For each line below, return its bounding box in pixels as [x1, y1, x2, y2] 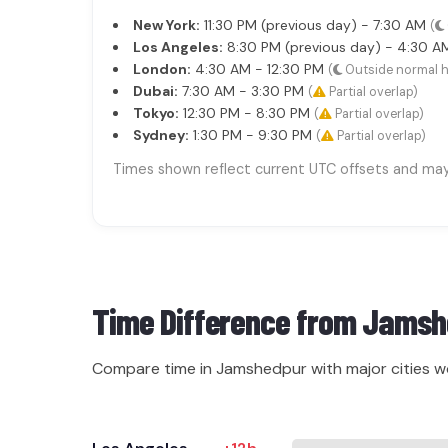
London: [133, 60, 191, 78]
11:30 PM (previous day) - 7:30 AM [200, 16, 430, 34]
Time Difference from [92, 300, 362, 342]
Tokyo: [133, 104, 179, 122]
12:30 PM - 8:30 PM [179, 104, 314, 122]
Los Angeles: [133, 38, 223, 56]
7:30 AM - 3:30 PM [178, 82, 308, 100]
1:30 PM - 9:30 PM [189, 126, 316, 144]
